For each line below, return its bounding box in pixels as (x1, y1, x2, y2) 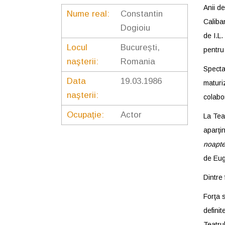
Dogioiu (121, 23, 150, 33)
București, (121, 43, 160, 53)
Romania (121, 57, 155, 67)
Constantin (121, 9, 163, 19)
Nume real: (67, 9, 109, 19)
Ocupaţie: (67, 110, 104, 120)
